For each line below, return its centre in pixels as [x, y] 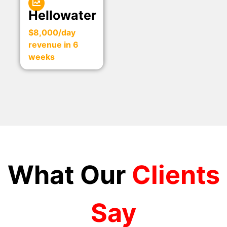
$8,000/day [52, 32]
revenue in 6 [53, 44]
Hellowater [62, 15]
